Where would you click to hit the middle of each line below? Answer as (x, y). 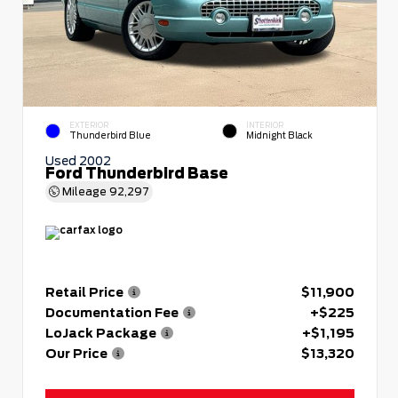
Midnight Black (279, 136)
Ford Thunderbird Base (137, 173)
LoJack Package (101, 333)
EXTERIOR (89, 125)
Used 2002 (78, 160)
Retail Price (84, 292)
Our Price (76, 353)
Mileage (84, 191)
